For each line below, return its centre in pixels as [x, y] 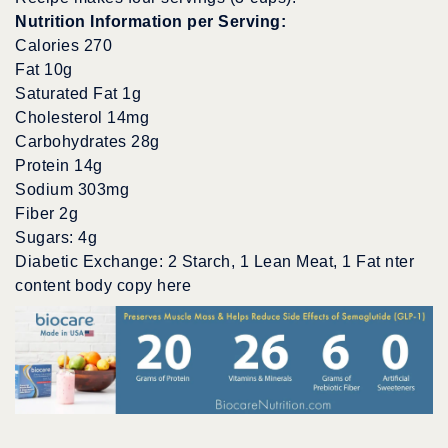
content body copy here [103, 286]
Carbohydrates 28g [87, 142]
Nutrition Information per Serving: [150, 22]
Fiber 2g [46, 214]
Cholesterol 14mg [82, 118]
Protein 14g [59, 166]
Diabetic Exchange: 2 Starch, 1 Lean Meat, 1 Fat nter [214, 262]
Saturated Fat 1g [78, 94]
